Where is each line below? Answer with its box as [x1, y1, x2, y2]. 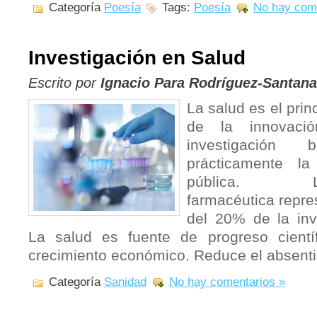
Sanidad [104, 275, 146, 289]
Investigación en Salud [28, 46, 246, 69]
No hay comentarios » [169, 275, 285, 289]
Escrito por [28, 75, 100, 91]
